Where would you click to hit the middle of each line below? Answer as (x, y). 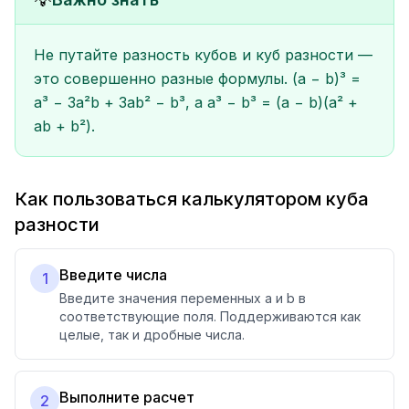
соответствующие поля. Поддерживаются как (210, 316)
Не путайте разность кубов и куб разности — (203, 55)
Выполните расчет (127, 397)
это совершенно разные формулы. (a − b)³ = (197, 79)
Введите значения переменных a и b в (183, 298)
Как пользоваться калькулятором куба (192, 199)
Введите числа (113, 275)
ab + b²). (64, 126)
